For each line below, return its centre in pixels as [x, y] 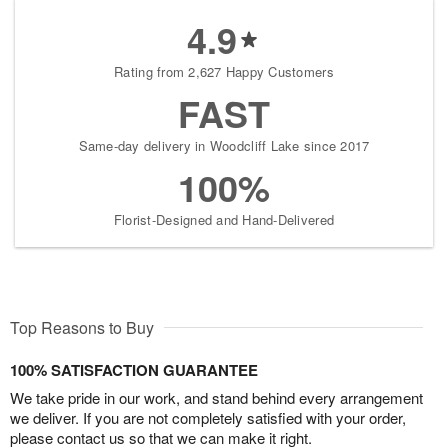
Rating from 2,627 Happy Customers [224, 71]
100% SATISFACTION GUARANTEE [134, 369]
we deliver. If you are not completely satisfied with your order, [208, 417]
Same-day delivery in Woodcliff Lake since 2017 [224, 145]
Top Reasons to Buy [82, 327]
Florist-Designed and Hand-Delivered [224, 219]
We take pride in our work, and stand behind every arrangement [216, 397]
